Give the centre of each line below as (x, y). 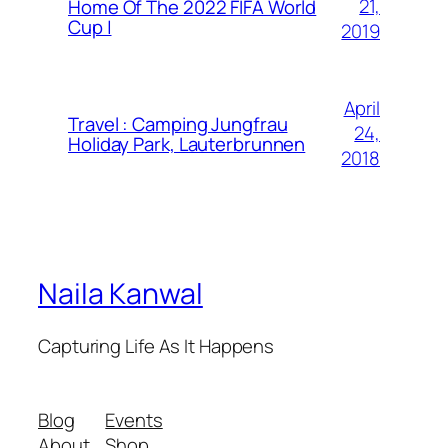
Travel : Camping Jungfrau (178, 123)
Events (134, 419)
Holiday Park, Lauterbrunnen (187, 143)
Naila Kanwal (120, 294)
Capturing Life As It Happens (156, 346)
